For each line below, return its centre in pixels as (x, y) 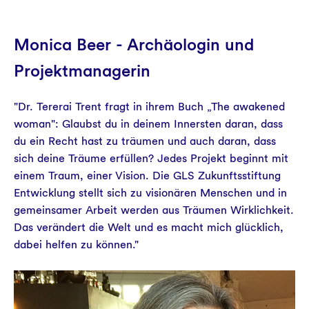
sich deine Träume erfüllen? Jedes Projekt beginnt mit (151, 158)
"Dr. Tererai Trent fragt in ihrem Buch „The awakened (149, 107)
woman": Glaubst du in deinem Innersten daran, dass (148, 124)
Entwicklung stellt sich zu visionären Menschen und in (150, 193)
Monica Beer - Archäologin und (134, 44)
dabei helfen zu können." (76, 245)
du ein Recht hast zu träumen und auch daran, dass (145, 141)
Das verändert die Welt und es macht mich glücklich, (149, 227)
